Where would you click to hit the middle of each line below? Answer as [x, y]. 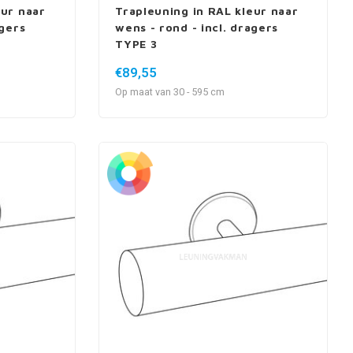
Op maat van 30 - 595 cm [170, 93]
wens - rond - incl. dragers [197, 28]
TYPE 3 [136, 44]
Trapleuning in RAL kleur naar [207, 11]
